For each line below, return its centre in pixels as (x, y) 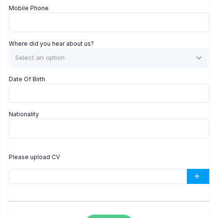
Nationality (24, 114)
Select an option (40, 58)
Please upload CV (34, 157)
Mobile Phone (29, 8)
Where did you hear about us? (51, 43)
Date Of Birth (27, 79)
